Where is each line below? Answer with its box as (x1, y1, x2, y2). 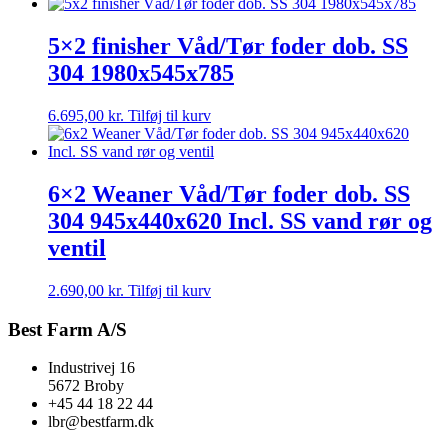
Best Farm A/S (8, 318, 127, 340)
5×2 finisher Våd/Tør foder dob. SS (48, 33, 408, 60)
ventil (48, 235, 106, 262)
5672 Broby (48, 377, 124, 395)
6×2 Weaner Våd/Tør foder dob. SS (48, 181, 410, 208)
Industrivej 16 (48, 359, 135, 377)
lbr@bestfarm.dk (48, 413, 154, 431)
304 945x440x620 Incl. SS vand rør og (48, 208, 432, 235)
